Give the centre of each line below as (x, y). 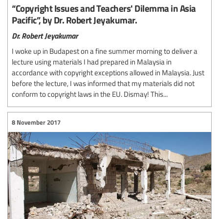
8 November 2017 (36, 122)
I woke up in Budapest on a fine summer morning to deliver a (105, 51)
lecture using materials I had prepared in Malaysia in (92, 62)
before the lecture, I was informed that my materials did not (103, 83)
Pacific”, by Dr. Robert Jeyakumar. (74, 20)
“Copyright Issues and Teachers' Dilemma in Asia (104, 8)
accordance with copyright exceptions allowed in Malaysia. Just (108, 73)
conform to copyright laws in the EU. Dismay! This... (90, 94)
